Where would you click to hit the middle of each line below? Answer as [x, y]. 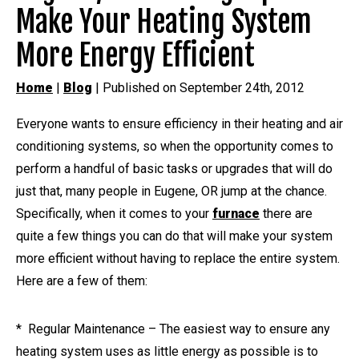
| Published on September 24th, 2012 [198, 87]
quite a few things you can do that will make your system [174, 236]
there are [286, 213]
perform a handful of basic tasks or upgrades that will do [174, 168]
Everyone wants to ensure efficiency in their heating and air [179, 123]
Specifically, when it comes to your [114, 213]
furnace [236, 213]
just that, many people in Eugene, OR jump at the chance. [171, 191]
